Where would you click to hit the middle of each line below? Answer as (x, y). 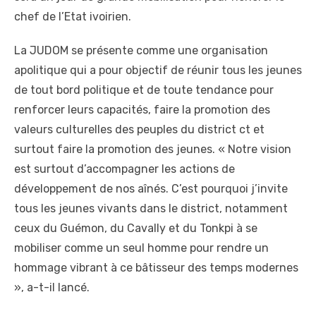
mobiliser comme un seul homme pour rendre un (141, 248)
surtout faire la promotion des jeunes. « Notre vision (153, 149)
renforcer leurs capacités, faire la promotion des (142, 109)
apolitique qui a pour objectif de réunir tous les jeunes (158, 70)
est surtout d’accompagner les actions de (124, 169)
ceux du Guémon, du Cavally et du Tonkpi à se (136, 228)
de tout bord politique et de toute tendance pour (144, 90)
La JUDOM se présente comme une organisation (141, 50)
